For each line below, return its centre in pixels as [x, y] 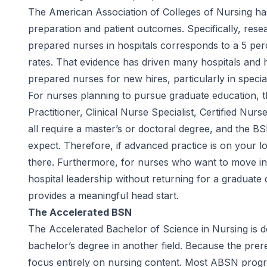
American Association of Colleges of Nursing [150, 12]
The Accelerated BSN [80, 212]
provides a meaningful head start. [103, 195]
